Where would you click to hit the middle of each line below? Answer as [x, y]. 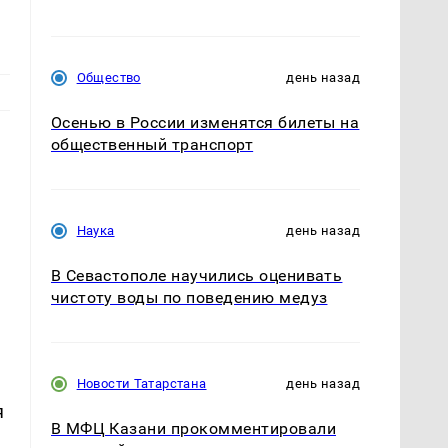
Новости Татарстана [141, 384]
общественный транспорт [152, 144]
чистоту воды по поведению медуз [189, 298]
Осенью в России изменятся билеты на [205, 122]
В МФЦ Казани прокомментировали [193, 429]
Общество [108, 77]
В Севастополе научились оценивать [196, 276]
